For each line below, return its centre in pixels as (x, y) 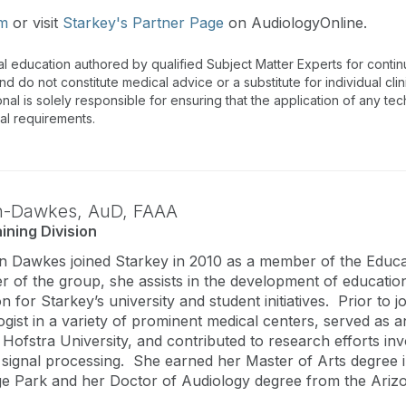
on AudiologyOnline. (295, 23)
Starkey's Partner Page (143, 23)
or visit (35, 23)
